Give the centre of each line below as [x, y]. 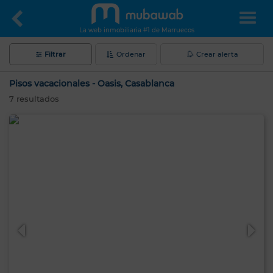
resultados [37, 99]
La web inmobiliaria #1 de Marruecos [136, 30]
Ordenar [131, 54]
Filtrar [55, 54]
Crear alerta [217, 54]
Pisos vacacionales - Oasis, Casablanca [92, 83]
